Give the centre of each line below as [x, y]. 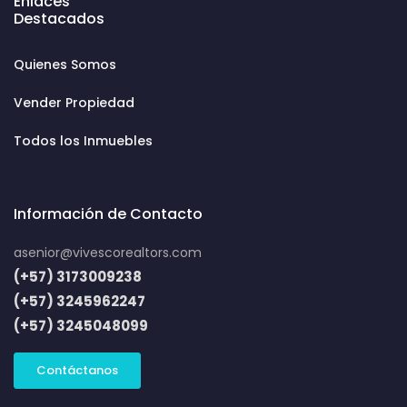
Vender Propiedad [74, 102]
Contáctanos [77, 370]
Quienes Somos [65, 64]
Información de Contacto [108, 213]
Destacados [59, 18]
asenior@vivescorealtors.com [108, 252]
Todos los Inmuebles [83, 140]
